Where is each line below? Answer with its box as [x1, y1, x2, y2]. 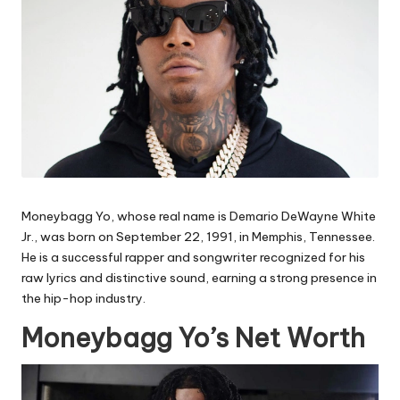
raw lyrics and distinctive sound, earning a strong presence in [21, 270, 377, 287]
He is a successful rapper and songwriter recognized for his [21, 249, 365, 266]
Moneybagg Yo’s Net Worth [21, 321, 365, 355]
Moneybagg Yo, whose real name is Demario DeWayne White [21, 208, 376, 225]
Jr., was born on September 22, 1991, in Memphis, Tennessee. [21, 229, 375, 246]
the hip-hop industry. [21, 290, 146, 307]
